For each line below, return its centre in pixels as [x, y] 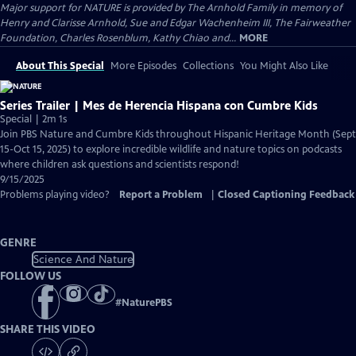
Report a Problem [161, 195]
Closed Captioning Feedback [286, 195]
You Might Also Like [284, 66]
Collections [208, 66]
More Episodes [143, 66]
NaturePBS [147, 303]
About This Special [60, 66]
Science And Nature [83, 259]
